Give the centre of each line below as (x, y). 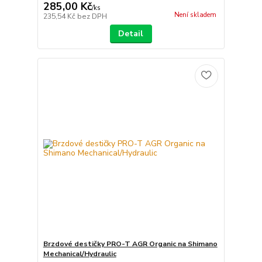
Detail (131, 34)
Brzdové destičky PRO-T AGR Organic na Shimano (130, 244)
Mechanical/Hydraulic (80, 254)
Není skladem (195, 15)
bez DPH (92, 17)
